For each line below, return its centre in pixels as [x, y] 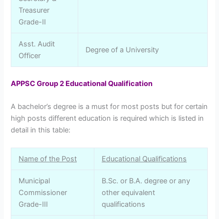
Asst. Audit [37, 44]
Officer [30, 55]
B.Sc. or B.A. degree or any [146, 181]
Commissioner [43, 192]
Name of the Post [48, 159]
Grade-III [33, 204]
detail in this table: [41, 130]
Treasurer [34, 10]
